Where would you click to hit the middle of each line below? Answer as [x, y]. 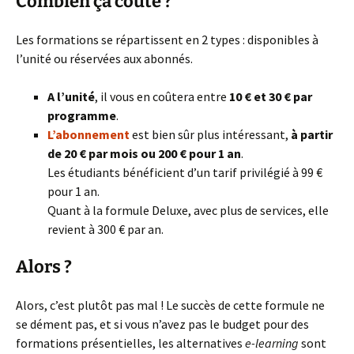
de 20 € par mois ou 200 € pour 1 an [144, 153]
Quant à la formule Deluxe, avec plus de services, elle [188, 210]
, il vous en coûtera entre [162, 96]
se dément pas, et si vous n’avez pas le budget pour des [162, 324]
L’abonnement [88, 134]
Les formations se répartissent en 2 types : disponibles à [167, 40]
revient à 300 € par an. [105, 229]
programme [82, 115]
